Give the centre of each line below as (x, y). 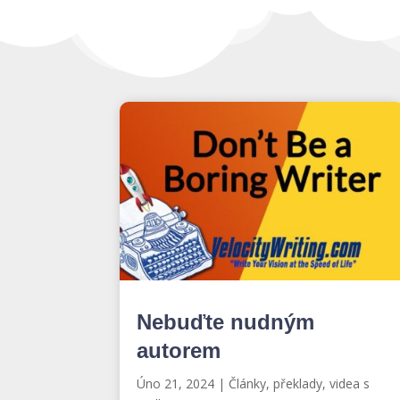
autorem (179, 350)
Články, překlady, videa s (300, 383)
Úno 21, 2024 (176, 383)
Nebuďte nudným (226, 321)
